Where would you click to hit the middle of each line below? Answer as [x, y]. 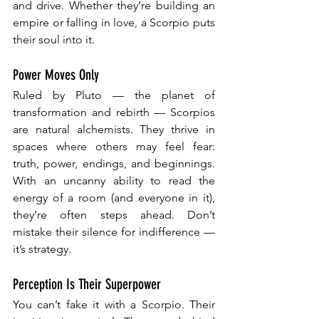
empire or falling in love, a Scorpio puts [114, 23]
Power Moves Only [56, 75]
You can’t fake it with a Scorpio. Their [114, 305]
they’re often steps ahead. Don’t [114, 215]
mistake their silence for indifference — [114, 232]
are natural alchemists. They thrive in [114, 130]
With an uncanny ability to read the [114, 181]
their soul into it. [54, 40]
